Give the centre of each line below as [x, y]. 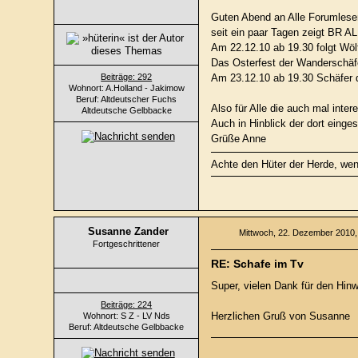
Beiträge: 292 [127, 77]
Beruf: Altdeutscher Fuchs [127, 99]
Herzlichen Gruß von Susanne [281, 316]
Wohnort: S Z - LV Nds [126, 316]
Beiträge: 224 [127, 304]
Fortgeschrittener [127, 244]
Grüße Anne [239, 139]
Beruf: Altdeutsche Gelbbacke [127, 327]
